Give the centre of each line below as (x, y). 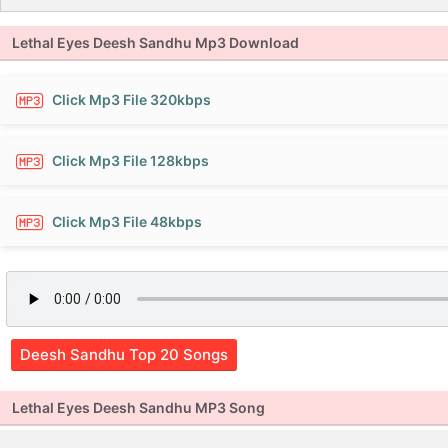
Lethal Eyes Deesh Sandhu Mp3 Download (155, 42)
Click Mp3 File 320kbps (131, 99)
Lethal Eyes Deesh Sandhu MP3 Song (138, 407)
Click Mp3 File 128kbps (130, 160)
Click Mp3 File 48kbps (127, 221)
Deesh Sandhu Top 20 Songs (124, 354)
